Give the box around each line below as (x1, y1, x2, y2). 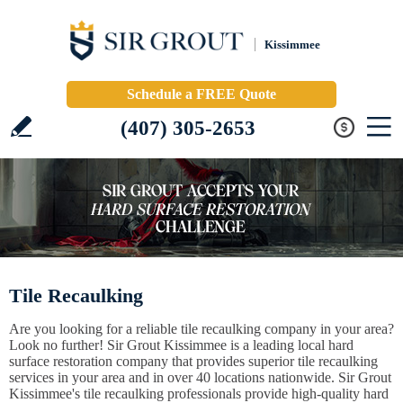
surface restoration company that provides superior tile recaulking (9, 354, 378, 369)
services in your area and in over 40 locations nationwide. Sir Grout (9, 370, 391, 385)
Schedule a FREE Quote (127, 86, 276, 102)
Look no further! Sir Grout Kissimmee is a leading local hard (9, 337, 354, 353)
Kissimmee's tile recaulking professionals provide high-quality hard (9, 386, 389, 401)
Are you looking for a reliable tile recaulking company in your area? (9, 321, 394, 336)
